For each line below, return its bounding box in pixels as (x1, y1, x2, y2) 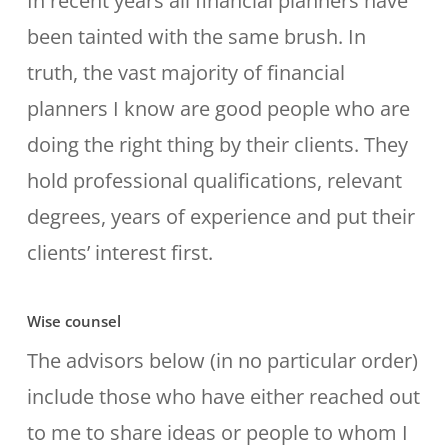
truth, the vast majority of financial (26, 59, 345, 86)
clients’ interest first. (26, 239, 213, 266)
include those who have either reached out (26, 383, 420, 410)
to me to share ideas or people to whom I (26, 419, 408, 446)
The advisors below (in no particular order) (26, 347, 418, 374)
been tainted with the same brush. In (26, 23, 366, 50)
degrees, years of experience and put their (26, 203, 415, 230)
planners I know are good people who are (26, 95, 410, 122)
